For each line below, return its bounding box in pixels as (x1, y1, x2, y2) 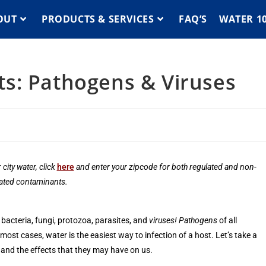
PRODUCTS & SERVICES (42, 12, 154, 26)
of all (217, 216, 237, 225)
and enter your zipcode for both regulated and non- (75, 162, 256, 172)
